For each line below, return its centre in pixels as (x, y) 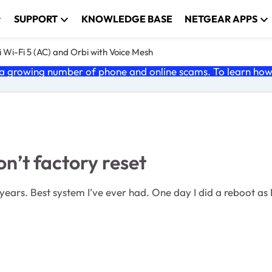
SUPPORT (36, 19)
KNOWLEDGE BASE (127, 19)
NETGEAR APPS (221, 19)
